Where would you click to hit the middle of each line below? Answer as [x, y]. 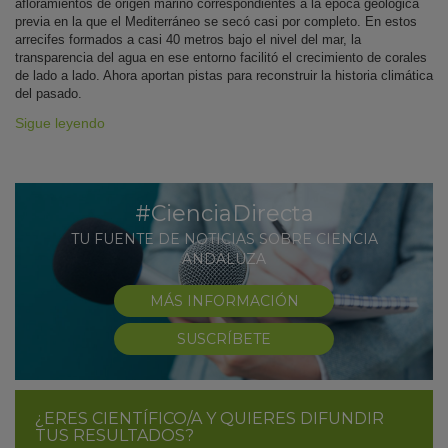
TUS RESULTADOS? [114, 436]
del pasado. [48, 94]
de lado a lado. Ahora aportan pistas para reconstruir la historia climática [224, 76]
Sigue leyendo [60, 123]
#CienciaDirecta [224, 214]
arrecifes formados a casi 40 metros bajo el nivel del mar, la [188, 40]
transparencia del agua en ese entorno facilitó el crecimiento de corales [221, 58]
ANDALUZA [224, 259]
